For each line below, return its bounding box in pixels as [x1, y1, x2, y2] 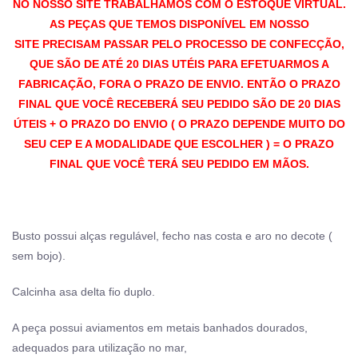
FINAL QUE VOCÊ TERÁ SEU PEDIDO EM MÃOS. [49, 157, 309, 170]
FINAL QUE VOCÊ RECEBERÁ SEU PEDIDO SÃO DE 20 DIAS [18, 97, 340, 110]
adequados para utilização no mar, [12, 340, 187, 354]
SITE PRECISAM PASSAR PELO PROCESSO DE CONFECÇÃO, [14, 37, 344, 50]
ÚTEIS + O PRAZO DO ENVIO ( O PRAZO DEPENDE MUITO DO [13, 117, 345, 130]
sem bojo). [12, 249, 66, 262]
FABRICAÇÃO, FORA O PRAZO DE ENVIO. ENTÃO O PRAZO [18, 77, 340, 90]
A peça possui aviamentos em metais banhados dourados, [12, 320, 308, 334]
